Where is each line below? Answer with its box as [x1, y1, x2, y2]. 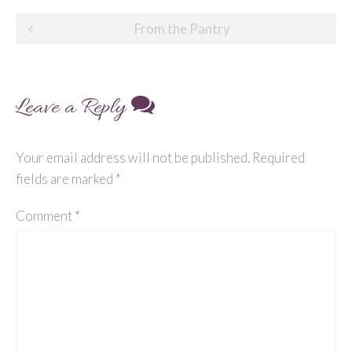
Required [252, 148, 305, 166]
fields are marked [16, 170, 115, 187]
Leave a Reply [16, 93, 131, 123]
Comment [16, 207, 75, 224]
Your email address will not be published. [16, 148, 250, 166]
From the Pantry [134, 20, 230, 37]
